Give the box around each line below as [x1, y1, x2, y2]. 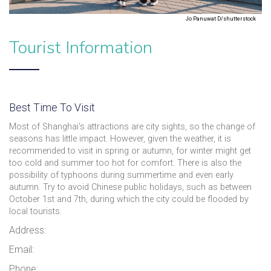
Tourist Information [9, 35, 152, 59]
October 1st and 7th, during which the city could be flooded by [9, 194, 249, 204]
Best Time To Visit [9, 101, 95, 114]
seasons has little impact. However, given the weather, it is [9, 133, 231, 144]
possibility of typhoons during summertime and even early [9, 169, 233, 180]
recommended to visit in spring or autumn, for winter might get [9, 145, 251, 156]
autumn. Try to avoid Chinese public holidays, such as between [9, 181, 252, 192]
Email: [9, 243, 34, 255]
